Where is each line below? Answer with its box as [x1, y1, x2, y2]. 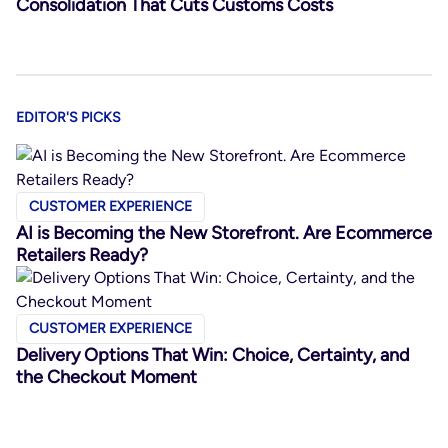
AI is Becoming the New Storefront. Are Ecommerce [16, 222, 432, 244]
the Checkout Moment [16, 366, 197, 388]
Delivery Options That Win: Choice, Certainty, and [16, 344, 410, 366]
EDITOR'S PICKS [16, 109, 121, 126]
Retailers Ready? [16, 244, 148, 266]
